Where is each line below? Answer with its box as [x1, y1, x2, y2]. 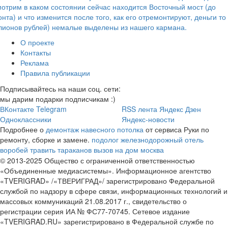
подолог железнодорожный [92, 134, 183, 145]
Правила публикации [20, 67, 90, 78]
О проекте [20, 37, 54, 47]
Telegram [36, 103, 67, 114]
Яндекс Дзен [159, 103, 201, 114]
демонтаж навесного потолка [46, 124, 144, 134]
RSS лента [122, 103, 157, 114]
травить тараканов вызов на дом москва [30, 144, 164, 155]
